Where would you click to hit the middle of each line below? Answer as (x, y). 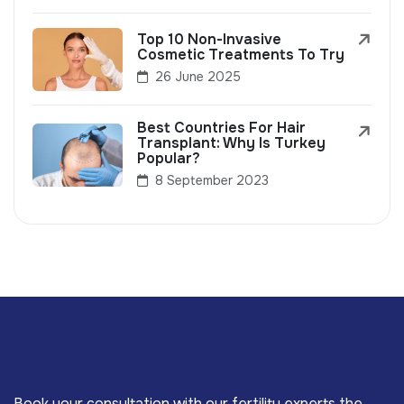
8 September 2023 (210, 180)
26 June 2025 (196, 76)
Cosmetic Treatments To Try (241, 54)
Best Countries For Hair (221, 127)
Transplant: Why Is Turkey (231, 142)
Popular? (169, 158)
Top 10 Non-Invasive (209, 39)
